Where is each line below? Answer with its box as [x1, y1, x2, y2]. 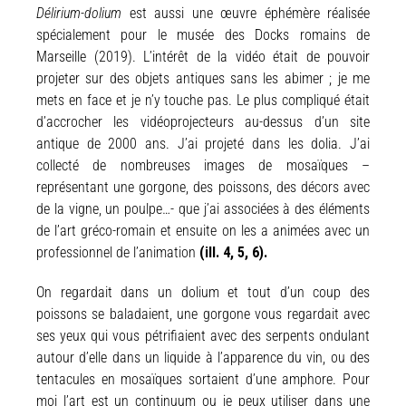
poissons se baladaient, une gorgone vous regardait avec [36, 305, 370, 323]
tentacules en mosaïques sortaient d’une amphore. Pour [36, 371, 370, 388]
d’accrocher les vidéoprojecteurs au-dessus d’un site [36, 113, 370, 130]
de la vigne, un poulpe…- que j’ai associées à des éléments [36, 200, 370, 217]
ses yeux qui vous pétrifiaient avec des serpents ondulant [36, 327, 370, 344]
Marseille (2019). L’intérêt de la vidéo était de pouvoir [36, 48, 370, 65]
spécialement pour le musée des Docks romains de [36, 26, 370, 43]
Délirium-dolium [36, 5, 130, 22]
